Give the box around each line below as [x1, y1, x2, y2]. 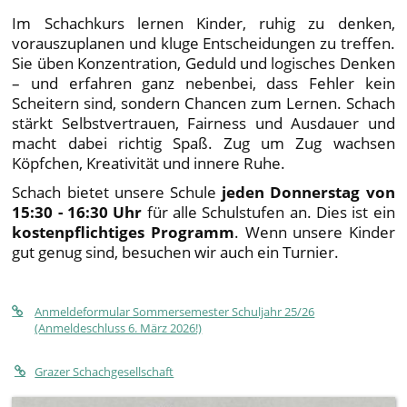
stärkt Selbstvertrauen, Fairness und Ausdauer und [12, 112, 395, 134]
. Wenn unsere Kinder [233, 221, 395, 243]
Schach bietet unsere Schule [12, 181, 216, 203]
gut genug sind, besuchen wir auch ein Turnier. [12, 241, 340, 263]
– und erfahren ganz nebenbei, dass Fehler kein [12, 72, 395, 94]
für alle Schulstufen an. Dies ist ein [142, 201, 395, 223]
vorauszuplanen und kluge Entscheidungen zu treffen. [12, 32, 395, 55]
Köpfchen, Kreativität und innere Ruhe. [12, 152, 286, 174]
